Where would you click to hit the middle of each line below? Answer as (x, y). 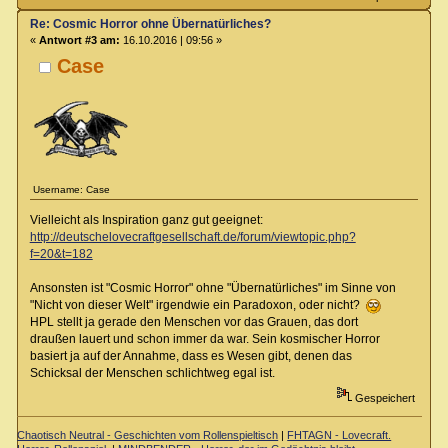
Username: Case (72, 189)
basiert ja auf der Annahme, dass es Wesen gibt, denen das (190, 356)
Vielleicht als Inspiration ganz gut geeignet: (146, 220)
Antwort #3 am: (79, 40)
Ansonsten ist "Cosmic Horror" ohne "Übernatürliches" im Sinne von (212, 288)
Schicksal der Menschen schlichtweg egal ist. (152, 373)
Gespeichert (383, 397)
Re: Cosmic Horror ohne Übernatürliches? (150, 24)
